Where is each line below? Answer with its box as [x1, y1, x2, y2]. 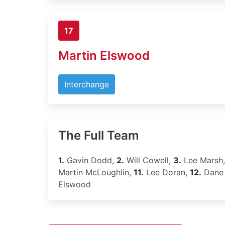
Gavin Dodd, [64, 155, 117, 165]
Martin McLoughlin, [58, 167, 134, 177]
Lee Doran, [144, 167, 190, 177]
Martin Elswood [58, 48, 150, 63]
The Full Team [58, 128, 139, 143]
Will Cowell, [124, 155, 173, 165]
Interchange [64, 79, 109, 89]
